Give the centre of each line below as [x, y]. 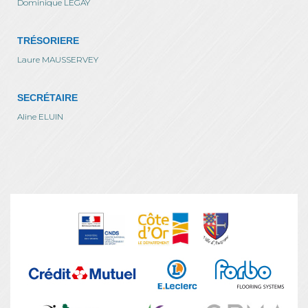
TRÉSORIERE [48, 40]
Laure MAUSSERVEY [58, 59]
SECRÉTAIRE [47, 97]
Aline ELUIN [40, 116]
